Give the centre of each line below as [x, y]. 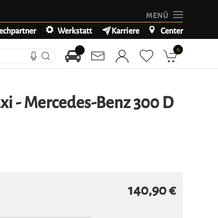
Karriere [125, 31]
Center [172, 31]
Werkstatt [75, 31]
